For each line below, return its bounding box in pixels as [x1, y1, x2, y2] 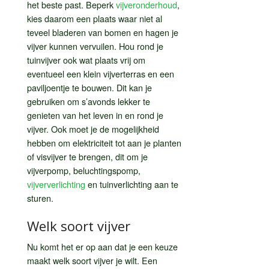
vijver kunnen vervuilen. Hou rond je [27, 39, 163, 52]
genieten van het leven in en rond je [27, 108, 163, 121]
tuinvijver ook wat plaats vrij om [27, 53, 145, 66]
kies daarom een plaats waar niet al [27, 11, 162, 25]
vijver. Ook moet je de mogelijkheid [27, 122, 159, 135]
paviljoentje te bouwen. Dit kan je [27, 80, 152, 94]
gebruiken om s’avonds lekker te [27, 94, 150, 107]
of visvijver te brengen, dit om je [27, 150, 148, 163]
